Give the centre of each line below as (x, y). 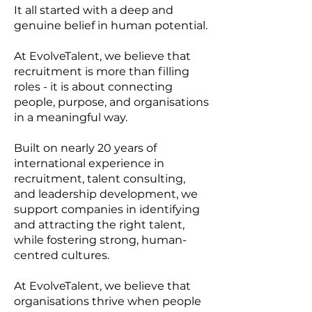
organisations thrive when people (108, 301)
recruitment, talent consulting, (100, 179)
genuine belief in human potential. (111, 25)
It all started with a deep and (94, 10)
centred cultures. (62, 255)
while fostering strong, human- (100, 240)
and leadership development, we (106, 194)
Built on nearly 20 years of (85, 148)
